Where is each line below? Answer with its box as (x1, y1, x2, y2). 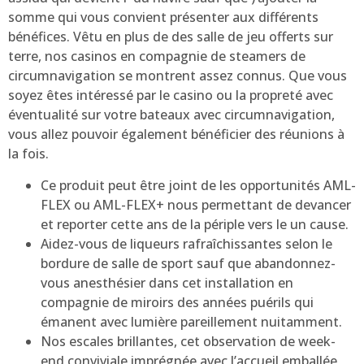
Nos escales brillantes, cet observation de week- (41, 331, 336, 350)
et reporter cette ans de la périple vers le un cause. (41, 214, 349, 233)
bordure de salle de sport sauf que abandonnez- (41, 253, 336, 272)
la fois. (8, 145, 49, 163)
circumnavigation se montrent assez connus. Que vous (8, 67, 347, 85)
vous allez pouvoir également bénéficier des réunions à (8, 125, 344, 144)
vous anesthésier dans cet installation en (41, 273, 293, 292)
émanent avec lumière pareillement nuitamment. (41, 312, 342, 331)
